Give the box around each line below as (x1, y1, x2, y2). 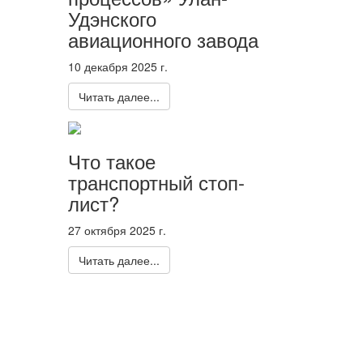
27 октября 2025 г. (67, 222, 166, 239)
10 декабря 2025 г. (67, 58, 168, 75)
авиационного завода (67, 24, 258, 53)
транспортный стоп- (67, 168, 245, 197)
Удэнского (67, 3, 156, 32)
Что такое (67, 147, 156, 176)
